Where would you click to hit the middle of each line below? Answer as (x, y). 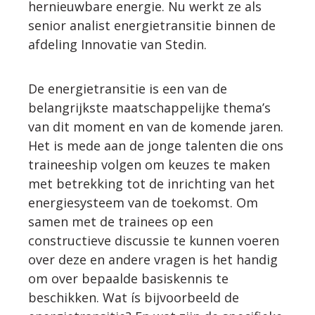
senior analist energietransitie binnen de (152, 26)
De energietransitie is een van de (127, 89)
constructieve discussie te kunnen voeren (153, 241)
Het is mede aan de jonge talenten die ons (155, 146)
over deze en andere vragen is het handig (153, 260)
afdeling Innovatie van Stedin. (117, 45)
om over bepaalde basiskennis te (128, 279)
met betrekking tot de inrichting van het (151, 184)
